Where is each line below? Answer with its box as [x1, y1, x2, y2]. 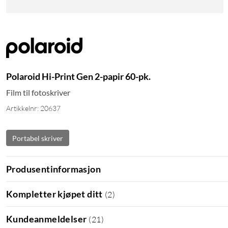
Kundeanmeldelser [6, 213, 87, 224]
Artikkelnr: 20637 [6, 104, 61, 113]
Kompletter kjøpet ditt [6, 188, 103, 199]
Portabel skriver [12, 133, 63, 142]
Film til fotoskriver [6, 88, 70, 98]
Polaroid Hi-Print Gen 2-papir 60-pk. [6, 71, 151, 82]
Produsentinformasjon [6, 163, 101, 175]
